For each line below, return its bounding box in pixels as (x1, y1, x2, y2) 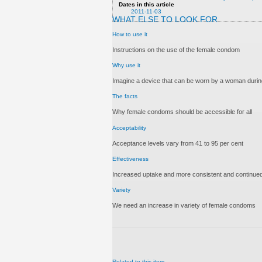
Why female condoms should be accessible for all (112, 108, 252, 116)
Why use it (112, 62, 140, 69)
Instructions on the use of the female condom (112, 46, 240, 54)
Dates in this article (119, 1, 175, 8)
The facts (112, 93, 137, 100)
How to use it (112, 31, 147, 38)
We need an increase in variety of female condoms (112, 201, 256, 209)
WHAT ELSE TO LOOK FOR (112, 15, 218, 25)
